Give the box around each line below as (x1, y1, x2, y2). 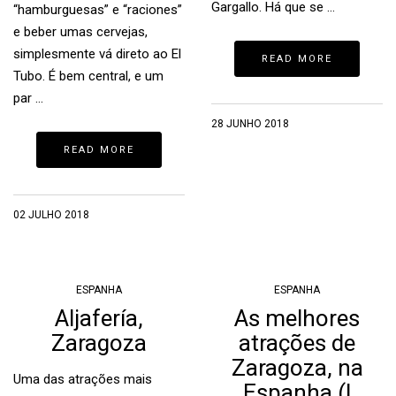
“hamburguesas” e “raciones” (13, 2, 182, 18)
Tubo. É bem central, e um (13, 68, 164, 84)
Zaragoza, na (231, 354, 363, 381)
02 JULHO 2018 (13, 209, 89, 221)
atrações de (239, 330, 355, 356)
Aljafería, (55, 305, 143, 331)
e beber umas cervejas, (13, 24, 148, 40)
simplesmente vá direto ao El (13, 46, 181, 62)
